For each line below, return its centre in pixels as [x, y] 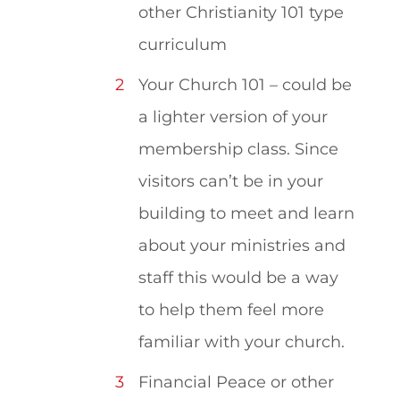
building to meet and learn [247, 212]
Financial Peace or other [237, 381]
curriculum [183, 45]
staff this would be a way [239, 277]
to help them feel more [232, 309]
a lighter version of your [233, 116]
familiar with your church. [242, 341]
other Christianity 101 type [242, 12]
